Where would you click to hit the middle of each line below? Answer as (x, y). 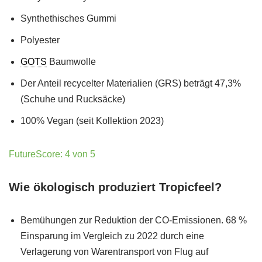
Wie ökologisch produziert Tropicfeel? (115, 187)
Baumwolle (71, 62)
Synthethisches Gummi (68, 18)
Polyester (40, 40)
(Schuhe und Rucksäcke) (73, 99)
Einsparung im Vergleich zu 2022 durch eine (112, 236)
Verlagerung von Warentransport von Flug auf (114, 252)
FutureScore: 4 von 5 (52, 154)
